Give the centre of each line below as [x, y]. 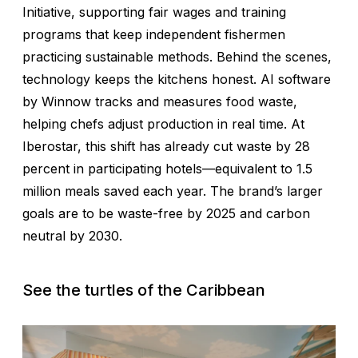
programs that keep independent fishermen [154, 34]
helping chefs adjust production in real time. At [163, 123]
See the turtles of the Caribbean [144, 290]
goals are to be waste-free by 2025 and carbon [166, 213]
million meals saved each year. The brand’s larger [173, 191]
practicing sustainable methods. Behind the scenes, [177, 56]
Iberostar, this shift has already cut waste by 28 [166, 146]
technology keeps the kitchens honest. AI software [177, 79]
